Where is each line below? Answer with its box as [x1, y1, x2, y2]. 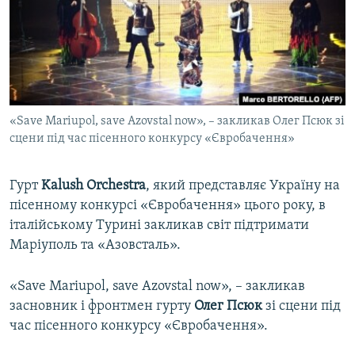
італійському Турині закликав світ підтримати [10, 218, 309, 234]
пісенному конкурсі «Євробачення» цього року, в [10, 198, 326, 214]
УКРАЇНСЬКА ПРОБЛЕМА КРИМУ [29, 66, 172, 78]
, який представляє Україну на [146, 178, 340, 194]
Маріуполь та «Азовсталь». [10, 238, 181, 254]
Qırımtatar [14, 49, 76, 64]
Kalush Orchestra [41, 178, 146, 194]
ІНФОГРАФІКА [29, 94, 89, 106]
